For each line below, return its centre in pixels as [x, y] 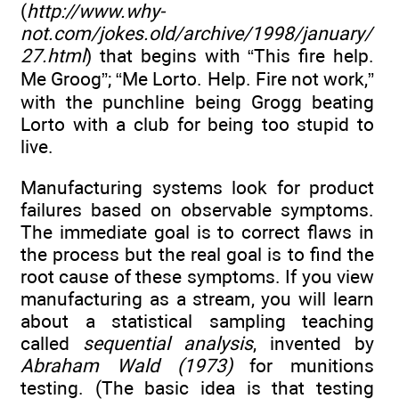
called [52, 344]
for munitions [303, 366]
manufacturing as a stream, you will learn [197, 299]
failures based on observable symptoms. [197, 210]
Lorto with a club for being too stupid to [197, 125]
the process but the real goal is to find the [197, 255]
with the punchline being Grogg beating [197, 102]
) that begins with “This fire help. [230, 56]
